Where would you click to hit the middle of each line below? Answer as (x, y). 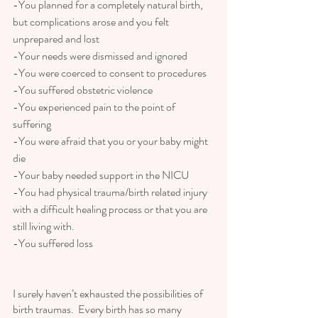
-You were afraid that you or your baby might (111, 141)
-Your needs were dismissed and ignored (100, 56)
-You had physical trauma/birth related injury (111, 192)
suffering (32, 124)
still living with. (44, 226)
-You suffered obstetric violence (84, 90)
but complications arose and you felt (92, 22)
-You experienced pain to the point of (95, 107)
